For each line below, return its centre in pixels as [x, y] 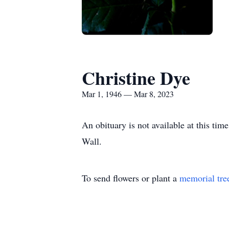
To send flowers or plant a [131, 178]
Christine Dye [136, 78]
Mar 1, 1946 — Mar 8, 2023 [128, 94]
